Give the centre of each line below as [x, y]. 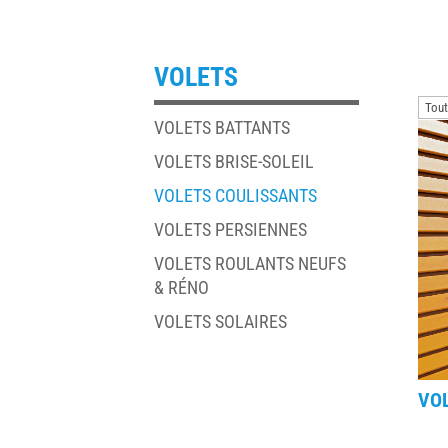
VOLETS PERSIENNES [231, 229]
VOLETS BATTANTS [222, 127]
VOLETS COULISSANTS [236, 195]
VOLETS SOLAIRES [221, 321]
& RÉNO [182, 287]
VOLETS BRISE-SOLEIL [234, 161]
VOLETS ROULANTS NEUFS [250, 263]
